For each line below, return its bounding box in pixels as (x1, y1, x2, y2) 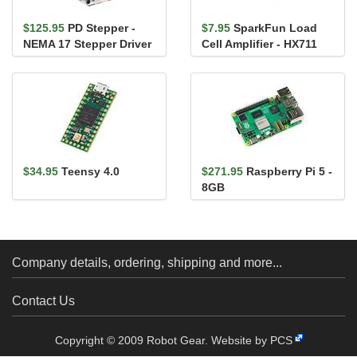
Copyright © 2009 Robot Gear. (54, 334, 211, 347)
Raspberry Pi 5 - (246, 165, 332, 178)
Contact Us (12, 294, 75, 308)
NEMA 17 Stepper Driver (23, 37, 151, 50)
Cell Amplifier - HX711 (202, 37, 317, 50)
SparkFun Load (233, 22, 317, 34)
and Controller (23, 53, 101, 66)
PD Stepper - (68, 22, 135, 34)
